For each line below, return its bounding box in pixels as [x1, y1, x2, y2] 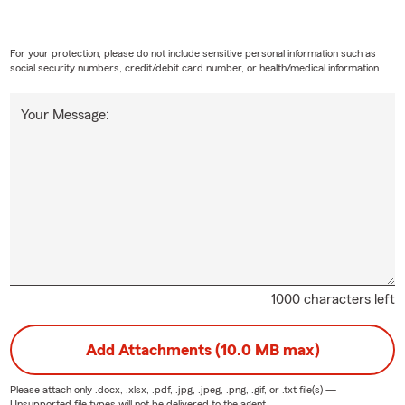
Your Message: [20, 107, 109, 122]
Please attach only [9, 383, 95, 395]
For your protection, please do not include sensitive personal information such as [9, 47, 376, 59]
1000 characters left [271, 291, 396, 306]
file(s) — [296, 383, 336, 395]
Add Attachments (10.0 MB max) [85, 341, 320, 358]
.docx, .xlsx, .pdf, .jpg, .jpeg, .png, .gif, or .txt [94, 383, 297, 395]
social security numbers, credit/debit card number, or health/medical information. [9, 61, 381, 73]
